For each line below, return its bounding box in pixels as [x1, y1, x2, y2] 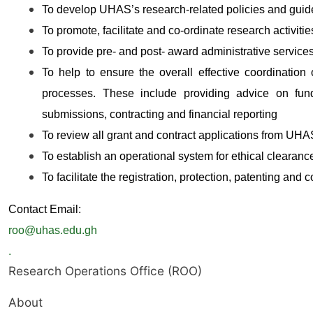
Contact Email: [8, 203, 81, 215]
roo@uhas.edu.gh [8, 224, 97, 236]
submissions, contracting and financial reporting [42, 108, 277, 120]
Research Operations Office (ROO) [8, 263, 202, 278]
